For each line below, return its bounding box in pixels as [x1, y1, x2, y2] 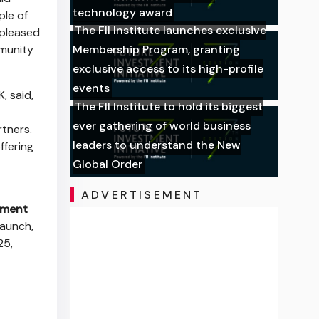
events [73, 80, 110, 96]
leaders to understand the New [73, 137, 241, 153]
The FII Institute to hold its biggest [75, 99, 263, 115]
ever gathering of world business [73, 118, 251, 134]
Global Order [73, 157, 143, 172]
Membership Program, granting [73, 42, 241, 58]
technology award [73, 4, 173, 20]
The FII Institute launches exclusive [75, 23, 267, 38]
